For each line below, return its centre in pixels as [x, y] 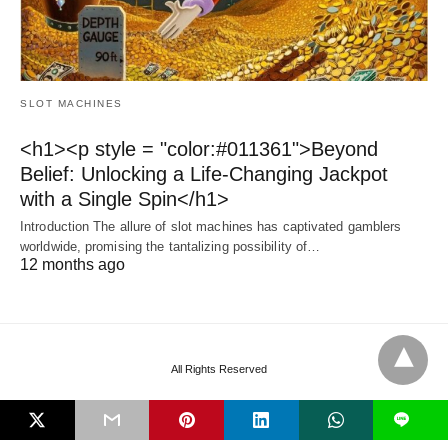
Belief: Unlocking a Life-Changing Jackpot [204, 173]
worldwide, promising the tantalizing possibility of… [170, 246]
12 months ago [72, 264]
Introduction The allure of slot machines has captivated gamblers [211, 226]
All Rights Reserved [219, 368]
